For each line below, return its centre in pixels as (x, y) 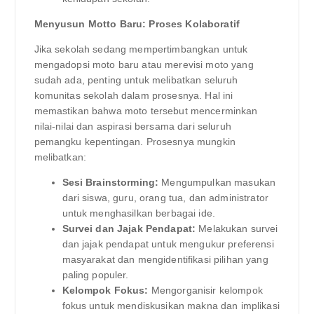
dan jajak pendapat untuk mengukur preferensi (168, 244)
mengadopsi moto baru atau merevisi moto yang (144, 64)
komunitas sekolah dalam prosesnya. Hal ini (134, 95)
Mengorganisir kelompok (205, 290)
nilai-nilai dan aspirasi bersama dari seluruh (132, 126)
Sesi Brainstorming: (110, 182)
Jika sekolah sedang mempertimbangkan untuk (141, 49)
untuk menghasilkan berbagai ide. (139, 213)
